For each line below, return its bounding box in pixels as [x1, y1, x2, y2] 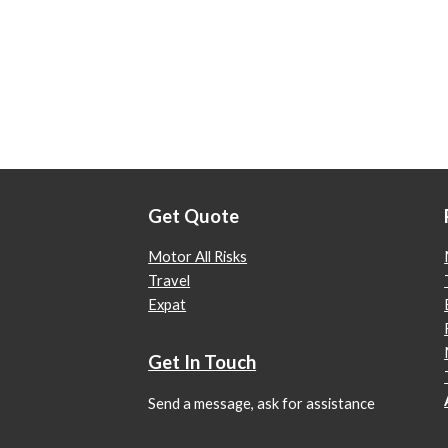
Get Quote [148, 205, 240, 227]
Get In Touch [148, 351, 257, 374]
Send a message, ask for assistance [148, 394, 376, 412]
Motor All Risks [148, 248, 248, 266]
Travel [148, 272, 191, 290]
